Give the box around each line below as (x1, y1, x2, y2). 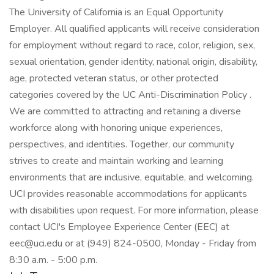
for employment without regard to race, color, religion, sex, (9, 39, 255, 52)
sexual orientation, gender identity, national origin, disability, (9, 55, 257, 68)
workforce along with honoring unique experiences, (9, 121, 223, 135)
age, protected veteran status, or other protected (9, 72, 218, 85)
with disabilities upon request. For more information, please (9, 204, 259, 217)
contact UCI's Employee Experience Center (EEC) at (9, 220, 229, 234)
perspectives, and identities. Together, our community (9, 138, 234, 151)
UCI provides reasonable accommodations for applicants (9, 187, 247, 201)
